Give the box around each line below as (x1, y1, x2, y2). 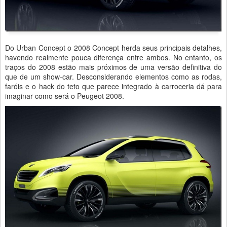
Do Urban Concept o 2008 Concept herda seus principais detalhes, (5, 42, 222, 53)
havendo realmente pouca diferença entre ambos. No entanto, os (5, 52, 222, 62)
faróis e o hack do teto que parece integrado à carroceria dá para (5, 81, 222, 91)
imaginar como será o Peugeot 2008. (5, 90, 124, 101)
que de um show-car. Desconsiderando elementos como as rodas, (5, 71, 222, 82)
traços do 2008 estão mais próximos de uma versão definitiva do (5, 61, 222, 72)
